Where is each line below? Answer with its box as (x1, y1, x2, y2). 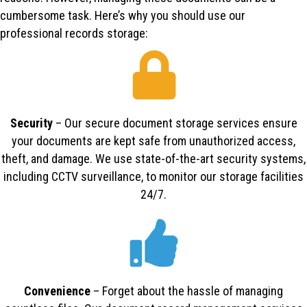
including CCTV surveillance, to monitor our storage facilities (3, 169, 304, 184)
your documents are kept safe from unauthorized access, (12, 133, 295, 148)
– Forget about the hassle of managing (93, 283, 283, 298)
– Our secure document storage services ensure (55, 115, 297, 130)
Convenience (24, 283, 93, 298)
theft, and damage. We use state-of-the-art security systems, (1, 151, 306, 166)
